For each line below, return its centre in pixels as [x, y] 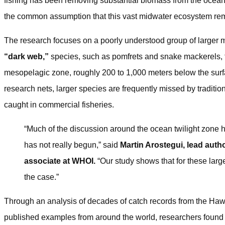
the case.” [41, 177]
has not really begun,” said [72, 145]
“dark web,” [26, 56]
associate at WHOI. [60, 161]
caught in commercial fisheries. [59, 104]
